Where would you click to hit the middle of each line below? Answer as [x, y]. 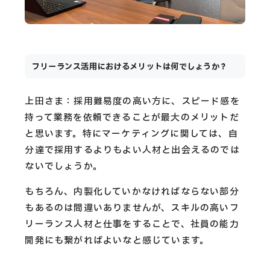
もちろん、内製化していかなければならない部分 [132, 192]
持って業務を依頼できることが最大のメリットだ [132, 118]
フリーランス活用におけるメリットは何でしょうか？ [130, 67]
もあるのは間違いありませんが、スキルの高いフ [132, 208]
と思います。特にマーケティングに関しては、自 [131, 134]
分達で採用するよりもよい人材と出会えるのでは [132, 150]
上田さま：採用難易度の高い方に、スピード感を [132, 101]
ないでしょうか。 [64, 166]
